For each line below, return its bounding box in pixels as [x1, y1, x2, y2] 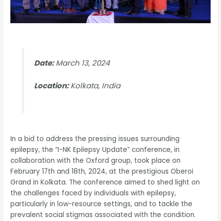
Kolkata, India [68, 80, 120, 91]
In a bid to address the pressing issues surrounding [10, 134, 180, 144]
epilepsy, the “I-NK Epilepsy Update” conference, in [10, 145, 180, 155]
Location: [34, 80, 69, 91]
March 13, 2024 [53, 57, 110, 68]
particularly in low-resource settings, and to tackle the [10, 199, 193, 209]
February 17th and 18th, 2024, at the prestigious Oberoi [10, 167, 194, 177]
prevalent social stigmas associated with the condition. [10, 210, 196, 220]
